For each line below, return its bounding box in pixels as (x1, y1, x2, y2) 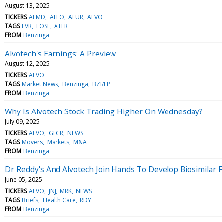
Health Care (42, 195, 76, 204)
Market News (22, 79, 58, 88)
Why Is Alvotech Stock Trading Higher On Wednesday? (5, 106, 203, 117)
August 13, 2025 (5, 1, 50, 10)
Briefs (22, 195, 39, 204)
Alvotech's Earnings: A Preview (5, 48, 116, 59)
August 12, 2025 (5, 59, 50, 68)
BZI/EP (92, 79, 110, 88)
